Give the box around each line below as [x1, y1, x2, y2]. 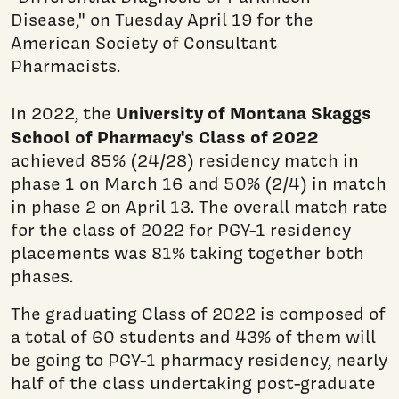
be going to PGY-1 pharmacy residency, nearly [11, 347, 387, 371]
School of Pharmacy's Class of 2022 [11, 124, 319, 149]
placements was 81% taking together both [11, 240, 364, 265]
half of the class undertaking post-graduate [11, 370, 376, 395]
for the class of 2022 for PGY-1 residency [11, 217, 351, 241]
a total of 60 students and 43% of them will [11, 324, 376, 348]
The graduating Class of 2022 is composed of [11, 301, 386, 325]
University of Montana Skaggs [116, 100, 371, 125]
